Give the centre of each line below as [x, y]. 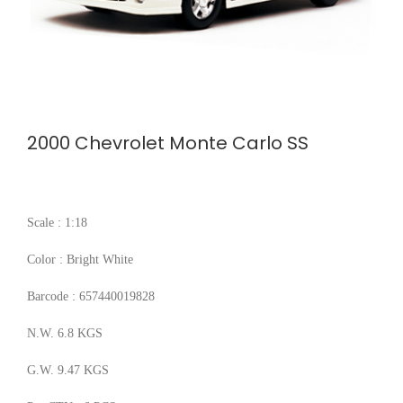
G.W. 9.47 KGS [68, 370]
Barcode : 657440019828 [91, 296]
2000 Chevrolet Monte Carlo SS [168, 143]
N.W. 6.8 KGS [65, 333]
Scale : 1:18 [57, 222]
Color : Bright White [80, 259]
